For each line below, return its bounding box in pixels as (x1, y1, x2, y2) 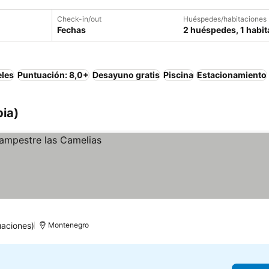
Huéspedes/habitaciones (183, 14, 267, 23)
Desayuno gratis (92, 70, 160, 80)
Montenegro (48, 220, 89, 229)
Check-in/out (57, 14, 101, 23)
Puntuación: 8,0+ (17, 70, 89, 80)
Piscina (163, 70, 193, 80)
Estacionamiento (197, 70, 267, 80)
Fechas (57, 25, 86, 35)
